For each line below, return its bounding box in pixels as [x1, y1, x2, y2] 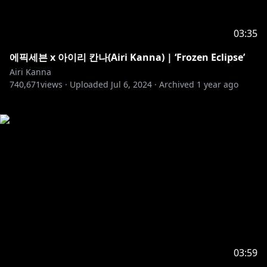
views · [41, 79, 67, 90]
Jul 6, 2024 [111, 79, 152, 90]
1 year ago [197, 79, 238, 90]
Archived [159, 79, 194, 90]
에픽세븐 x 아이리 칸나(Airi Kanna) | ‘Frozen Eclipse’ [10, 51, 245, 64]
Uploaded [70, 79, 108, 90]
